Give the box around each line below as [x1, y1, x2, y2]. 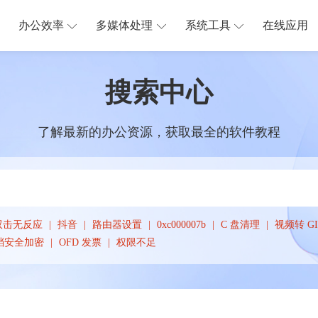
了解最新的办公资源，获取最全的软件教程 [37, 125, 280, 140]
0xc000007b [157, 219, 207, 231]
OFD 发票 [59, 237, 102, 248]
